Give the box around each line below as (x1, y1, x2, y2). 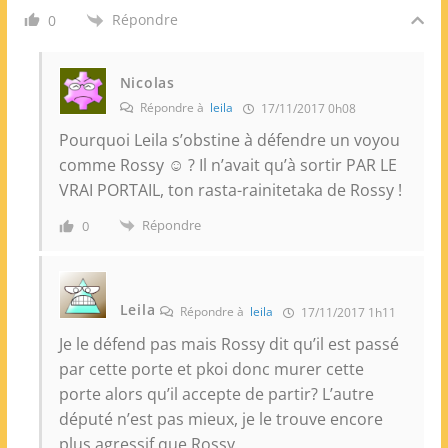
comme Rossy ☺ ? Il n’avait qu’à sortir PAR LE (58, 153, 397, 176)
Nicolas (119, 72, 175, 92)
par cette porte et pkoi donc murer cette (58, 358, 364, 381)
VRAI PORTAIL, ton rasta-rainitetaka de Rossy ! (58, 178, 402, 201)
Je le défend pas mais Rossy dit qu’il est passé (58, 333, 399, 356)
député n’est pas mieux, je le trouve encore (58, 408, 383, 431)
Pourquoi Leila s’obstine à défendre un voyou (58, 128, 400, 151)
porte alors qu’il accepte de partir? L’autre (58, 383, 374, 406)
